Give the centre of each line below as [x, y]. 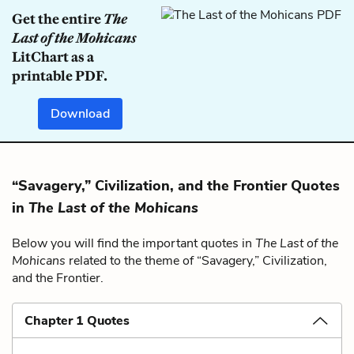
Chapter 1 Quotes [77, 320]
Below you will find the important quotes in [134, 243]
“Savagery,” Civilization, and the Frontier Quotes [176, 185]
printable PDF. [60, 75]
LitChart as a [53, 56]
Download [81, 113]
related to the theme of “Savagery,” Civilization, [196, 260]
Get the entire [58, 19]
